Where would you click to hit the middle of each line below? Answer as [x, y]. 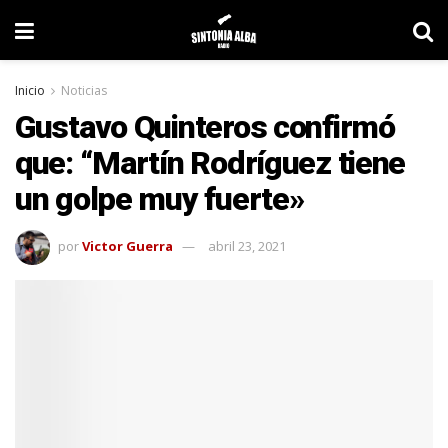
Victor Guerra [127, 245]
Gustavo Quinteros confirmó [205, 127]
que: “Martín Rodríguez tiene [210, 163]
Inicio [30, 90]
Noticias [84, 90]
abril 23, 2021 [247, 245]
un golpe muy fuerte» [159, 199]
